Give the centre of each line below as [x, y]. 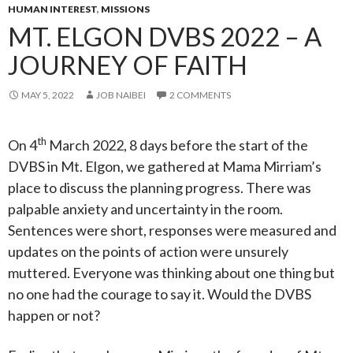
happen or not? [54, 315]
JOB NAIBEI [121, 95]
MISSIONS [125, 9]
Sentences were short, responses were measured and [172, 230]
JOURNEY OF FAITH [128, 65]
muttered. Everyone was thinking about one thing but [171, 273]
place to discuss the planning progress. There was [160, 188]
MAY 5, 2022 [48, 95]
